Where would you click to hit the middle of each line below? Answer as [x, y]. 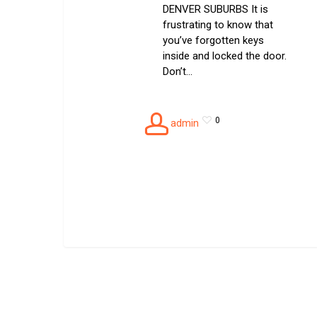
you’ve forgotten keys [214, 41]
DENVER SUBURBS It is [216, 10]
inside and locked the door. [225, 56]
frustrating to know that [218, 25]
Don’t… [178, 72]
